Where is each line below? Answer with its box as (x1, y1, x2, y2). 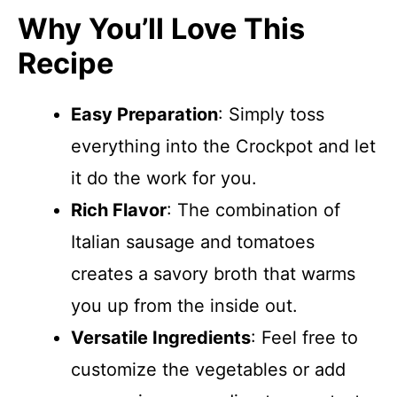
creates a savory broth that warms (71, 263, 355, 284)
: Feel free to (251, 327, 358, 348)
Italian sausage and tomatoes (71, 231, 315, 253)
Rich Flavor (71, 199, 167, 221)
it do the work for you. (71, 167, 257, 189)
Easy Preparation (71, 104, 218, 125)
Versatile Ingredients (71, 327, 251, 348)
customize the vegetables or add (71, 359, 346, 380)
